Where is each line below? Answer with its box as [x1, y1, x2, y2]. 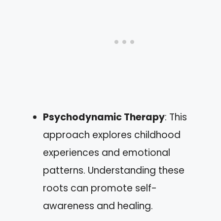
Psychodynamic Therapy [43, 110, 165, 124]
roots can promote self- [43, 182, 157, 195]
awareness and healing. [43, 199, 153, 213]
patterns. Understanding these [43, 164, 184, 177]
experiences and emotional [43, 146, 170, 159]
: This [165, 110, 187, 124]
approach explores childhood [43, 128, 181, 142]
